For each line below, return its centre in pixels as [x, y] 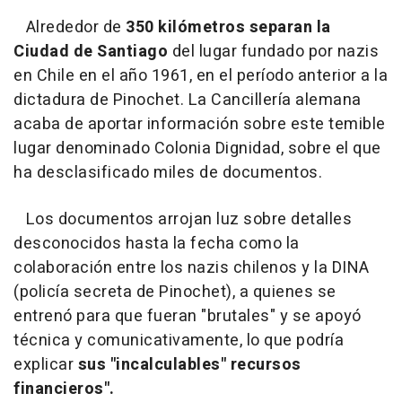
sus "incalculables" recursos [189, 365]
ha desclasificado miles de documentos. [168, 173]
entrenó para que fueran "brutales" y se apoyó [188, 316]
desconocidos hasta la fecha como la [157, 244]
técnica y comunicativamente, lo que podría [179, 341]
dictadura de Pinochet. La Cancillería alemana [188, 100]
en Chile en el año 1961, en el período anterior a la [201, 76]
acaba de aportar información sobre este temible [200, 124]
